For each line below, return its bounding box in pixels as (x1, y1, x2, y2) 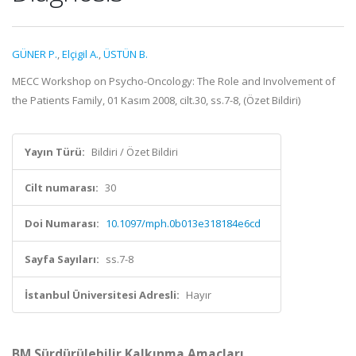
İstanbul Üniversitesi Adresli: (25, 288, 180, 302)
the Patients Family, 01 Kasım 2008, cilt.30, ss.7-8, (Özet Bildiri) (12, 93, 300, 107)
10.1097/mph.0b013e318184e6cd (106, 216, 261, 230)
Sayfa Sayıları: (25, 252, 99, 266)
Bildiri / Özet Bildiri (91, 145, 178, 159)
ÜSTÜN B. (103, 47, 148, 61)
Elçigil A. (62, 47, 99, 61)
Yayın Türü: (25, 145, 85, 159)
